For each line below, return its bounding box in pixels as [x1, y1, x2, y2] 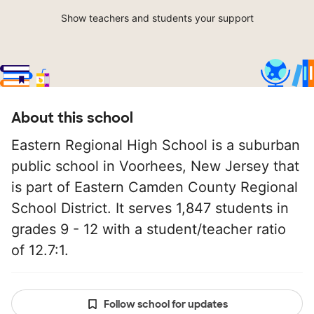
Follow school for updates [103, 298, 228, 311]
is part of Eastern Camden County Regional [11, 179, 298, 196]
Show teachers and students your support [60, 12, 254, 25]
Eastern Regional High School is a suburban [11, 137, 300, 154]
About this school [11, 109, 133, 128]
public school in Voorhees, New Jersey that [11, 158, 299, 175]
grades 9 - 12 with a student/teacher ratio [11, 221, 286, 238]
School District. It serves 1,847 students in [11, 200, 289, 217]
